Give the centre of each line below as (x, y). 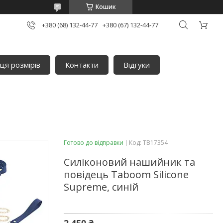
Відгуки (137, 65)
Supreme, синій (101, 187)
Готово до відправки (94, 142)
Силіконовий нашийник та (129, 162)
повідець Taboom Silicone (126, 174)
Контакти (82, 65)
